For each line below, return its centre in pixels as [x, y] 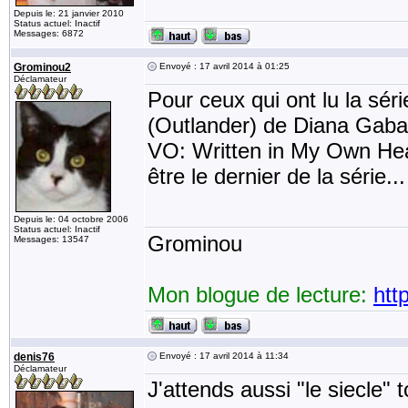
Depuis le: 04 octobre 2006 [71, 219]
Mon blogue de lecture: [260, 295]
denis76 [34, 357]
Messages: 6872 [49, 33]
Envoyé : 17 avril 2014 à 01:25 [223, 66]
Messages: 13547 [51, 239]
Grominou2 [42, 67]
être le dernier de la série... [276, 176]
